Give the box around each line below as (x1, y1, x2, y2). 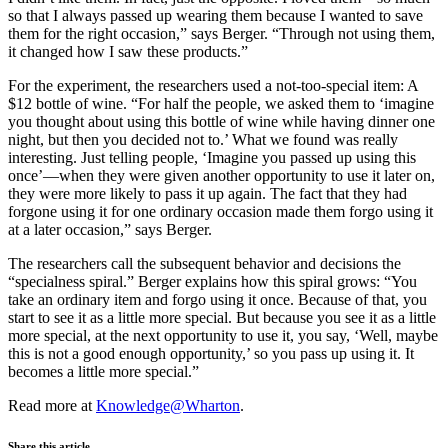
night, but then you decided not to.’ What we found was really (8, 130, 398, 148)
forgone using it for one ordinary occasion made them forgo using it (8, 202, 433, 220)
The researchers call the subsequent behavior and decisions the (8, 254, 401, 272)
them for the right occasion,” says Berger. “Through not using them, (8, 24, 435, 42)
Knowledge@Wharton (96, 396, 240, 414)
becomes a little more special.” (8, 362, 199, 380)
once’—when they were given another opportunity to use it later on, (8, 166, 435, 184)
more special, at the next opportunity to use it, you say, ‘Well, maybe (8, 326, 438, 344)
